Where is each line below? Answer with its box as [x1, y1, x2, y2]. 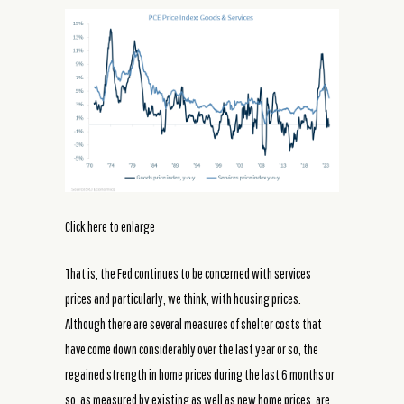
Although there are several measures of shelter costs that [65, 316, 322, 333]
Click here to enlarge [65, 218, 155, 235]
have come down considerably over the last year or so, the [65, 341, 318, 358]
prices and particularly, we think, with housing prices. [65, 290, 301, 308]
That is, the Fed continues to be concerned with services [65, 265, 311, 282]
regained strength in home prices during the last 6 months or [65, 366, 335, 383]
